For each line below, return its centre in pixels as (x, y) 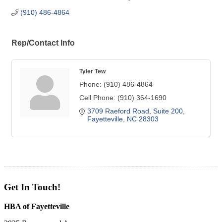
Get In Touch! (32, 187)
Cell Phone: (97, 98)
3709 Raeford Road (118, 111)
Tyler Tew (92, 71)
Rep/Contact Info (43, 43)
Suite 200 (168, 111)
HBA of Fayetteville (37, 207)
